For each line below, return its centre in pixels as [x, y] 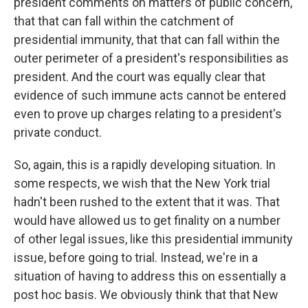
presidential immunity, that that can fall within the [147, 40]
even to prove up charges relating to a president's [148, 114]
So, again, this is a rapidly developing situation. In [145, 165]
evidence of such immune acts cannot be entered [150, 95]
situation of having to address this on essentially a [150, 276]
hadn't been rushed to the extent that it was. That [147, 202]
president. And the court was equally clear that [140, 77]
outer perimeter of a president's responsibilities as [151, 58]
